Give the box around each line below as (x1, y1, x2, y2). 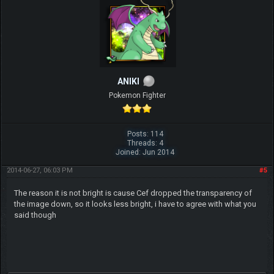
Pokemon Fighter (108, 91, 166, 100)
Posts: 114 (127, 130, 163, 139)
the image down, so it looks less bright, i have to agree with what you (13, 199, 256, 209)
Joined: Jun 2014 (116, 148, 175, 157)
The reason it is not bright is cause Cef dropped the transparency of (13, 188, 252, 198)
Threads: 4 (127, 139, 163, 148)
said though (13, 210, 56, 220)
